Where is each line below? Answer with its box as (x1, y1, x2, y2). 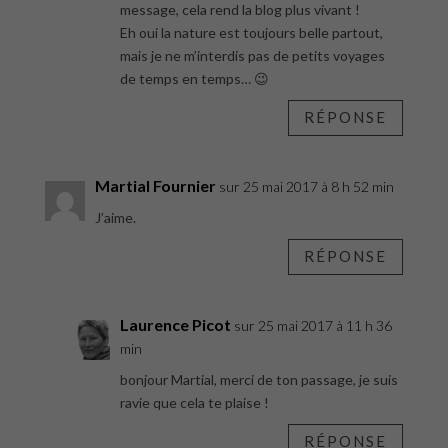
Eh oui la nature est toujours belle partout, (119, 23, 383, 41)
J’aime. (94, 208, 136, 226)
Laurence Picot (119, 314, 231, 334)
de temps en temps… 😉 (119, 69, 269, 87)
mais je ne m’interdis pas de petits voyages (119, 46, 385, 64)
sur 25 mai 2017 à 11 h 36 (233, 316, 392, 334)
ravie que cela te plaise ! (119, 393, 269, 411)
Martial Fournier (94, 175, 216, 195)
